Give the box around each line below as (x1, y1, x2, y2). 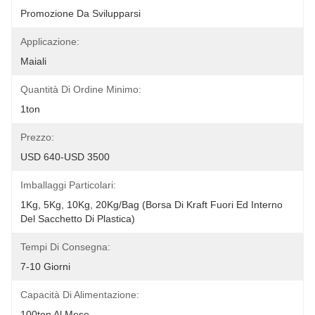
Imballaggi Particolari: (20, 179, 116, 191)
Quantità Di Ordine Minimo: (20, 84, 141, 95)
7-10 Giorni (20, 261, 70, 272)
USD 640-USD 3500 (20, 151, 110, 162)
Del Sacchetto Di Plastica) (20, 213, 135, 224)
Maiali (20, 56, 46, 67)
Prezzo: (20, 131, 54, 143)
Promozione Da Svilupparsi (20, 8, 141, 19)
